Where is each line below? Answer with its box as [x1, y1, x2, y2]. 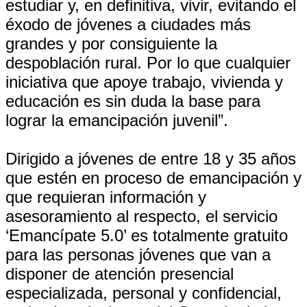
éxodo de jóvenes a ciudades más [5, 15, 251, 34]
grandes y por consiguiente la [5, 34, 217, 53]
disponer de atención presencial [5, 265, 234, 283]
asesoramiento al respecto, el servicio [5, 207, 278, 225]
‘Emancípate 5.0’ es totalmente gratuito [5, 226, 288, 245]
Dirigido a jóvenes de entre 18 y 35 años [5, 149, 296, 168]
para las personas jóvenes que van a [5, 245, 271, 264]
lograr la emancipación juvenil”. [5, 111, 228, 130]
